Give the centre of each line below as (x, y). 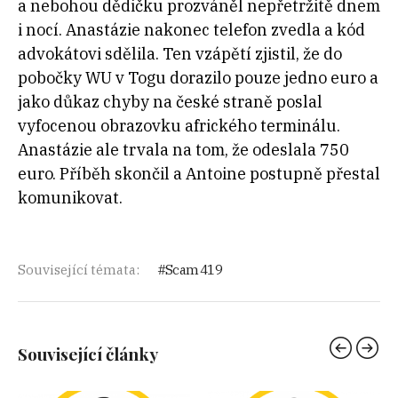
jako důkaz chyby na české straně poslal (170, 102)
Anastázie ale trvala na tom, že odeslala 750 (183, 150)
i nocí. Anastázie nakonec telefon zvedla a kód (191, 30)
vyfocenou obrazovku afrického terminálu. (179, 126)
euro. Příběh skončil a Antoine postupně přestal (199, 174)
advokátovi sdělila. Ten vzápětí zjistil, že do (180, 54)
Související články (88, 354)
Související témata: (79, 270)
